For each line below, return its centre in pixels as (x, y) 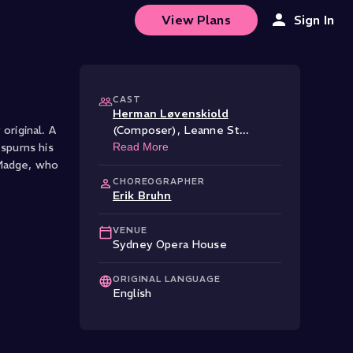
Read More (141, 147)
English (132, 293)
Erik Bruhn (142, 195)
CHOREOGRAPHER (159, 181)
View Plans (196, 19)
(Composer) (145, 130)
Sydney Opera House (170, 244)
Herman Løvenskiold (171, 113)
